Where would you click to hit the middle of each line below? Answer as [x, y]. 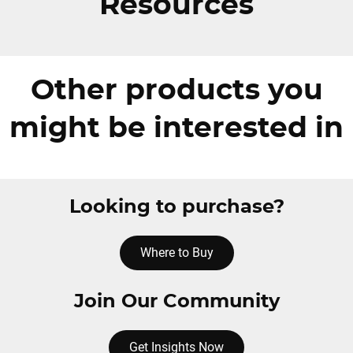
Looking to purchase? [176, 207]
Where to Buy [176, 253]
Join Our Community [176, 302]
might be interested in [176, 128]
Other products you [176, 91]
